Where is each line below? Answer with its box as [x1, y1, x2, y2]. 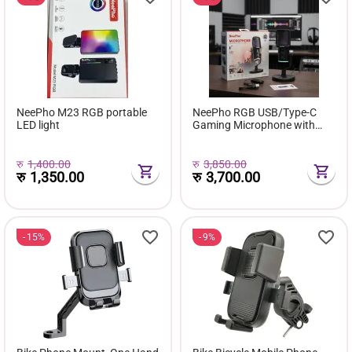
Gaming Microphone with [192, 118, 315, 131]
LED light [16, 118, 60, 131]
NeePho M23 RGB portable [16, 105, 147, 119]
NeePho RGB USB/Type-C [192, 105, 317, 119]
